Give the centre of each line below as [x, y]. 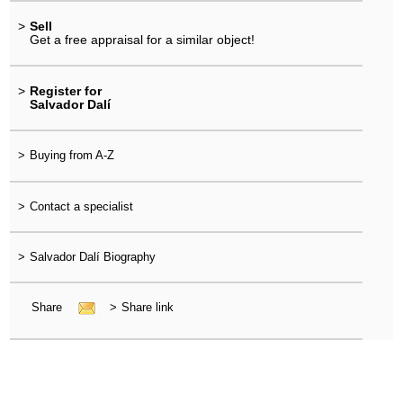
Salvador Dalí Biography [92, 257]
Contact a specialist [81, 206]
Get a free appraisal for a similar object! [142, 39]
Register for [65, 91]
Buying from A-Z [72, 156]
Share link [147, 308]
